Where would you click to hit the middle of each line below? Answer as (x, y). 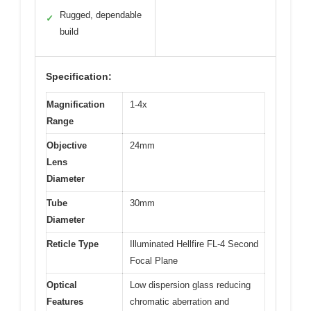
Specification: (79, 76)
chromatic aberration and (179, 302)
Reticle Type (73, 244)
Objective (67, 145)
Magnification (76, 104)
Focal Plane (154, 261)
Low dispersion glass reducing (190, 285)
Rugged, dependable (101, 15)
